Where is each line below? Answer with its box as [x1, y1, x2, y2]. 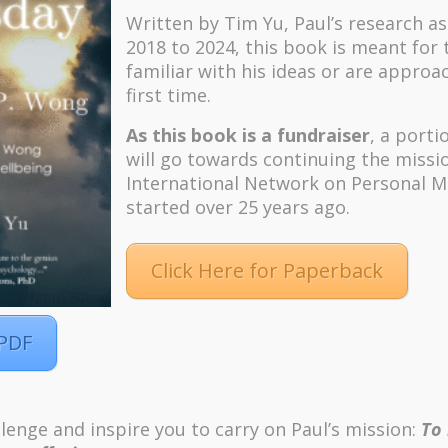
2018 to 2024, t [125, 34, 253, 59]
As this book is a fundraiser [125, 122, 370, 147]
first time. [125, 82, 211, 107]
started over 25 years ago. [125, 194, 355, 219]
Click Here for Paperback [150, 256, 383, 284]
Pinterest [30, 355, 94, 374]
